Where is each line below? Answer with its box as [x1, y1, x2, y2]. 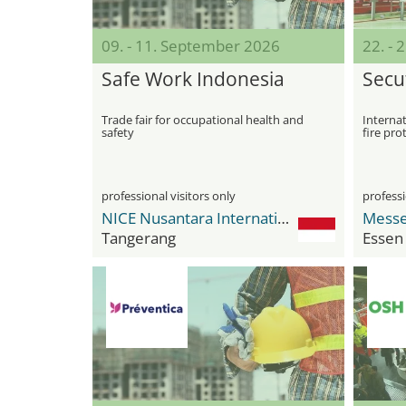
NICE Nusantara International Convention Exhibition [277, 208, 289, 228]
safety [101, 124, 134, 140]
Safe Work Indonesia [101, 66, 285, 92]
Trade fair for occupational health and [101, 111, 304, 128]
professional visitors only [101, 188, 236, 204]
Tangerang [101, 227, 176, 248]
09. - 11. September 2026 [101, 35, 280, 56]
